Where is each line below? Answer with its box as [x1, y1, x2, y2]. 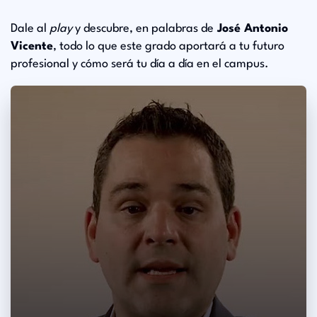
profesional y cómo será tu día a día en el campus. [11, 58, 269, 70]
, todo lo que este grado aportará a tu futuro [53, 40, 284, 52]
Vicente [11, 40, 53, 52]
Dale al [11, 23, 50, 35]
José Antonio [214, 23, 288, 35]
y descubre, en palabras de [72, 23, 214, 35]
